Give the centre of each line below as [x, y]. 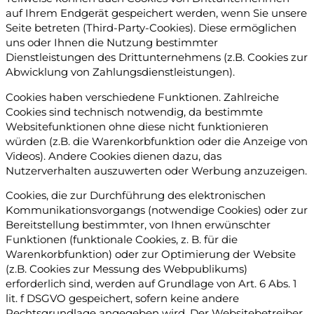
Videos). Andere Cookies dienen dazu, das [114, 156]
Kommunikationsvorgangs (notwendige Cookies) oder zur [157, 211]
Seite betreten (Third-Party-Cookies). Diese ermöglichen [151, 28]
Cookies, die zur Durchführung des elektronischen [136, 196]
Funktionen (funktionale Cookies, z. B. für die [122, 240]
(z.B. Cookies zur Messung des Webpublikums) [127, 269]
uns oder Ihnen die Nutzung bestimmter [112, 43]
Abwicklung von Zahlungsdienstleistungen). [120, 73]
